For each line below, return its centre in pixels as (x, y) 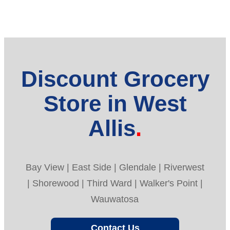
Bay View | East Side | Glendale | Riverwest (115, 167)
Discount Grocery (115, 79)
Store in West (115, 104)
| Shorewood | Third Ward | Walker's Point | (115, 183)
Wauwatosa (115, 199)
